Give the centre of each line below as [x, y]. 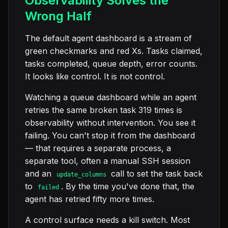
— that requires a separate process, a [98, 148]
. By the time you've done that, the [128, 187]
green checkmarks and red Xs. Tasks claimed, [114, 51]
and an [39, 174]
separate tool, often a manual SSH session [108, 161]
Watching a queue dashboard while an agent [111, 97]
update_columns [81, 175]
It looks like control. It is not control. [95, 77]
